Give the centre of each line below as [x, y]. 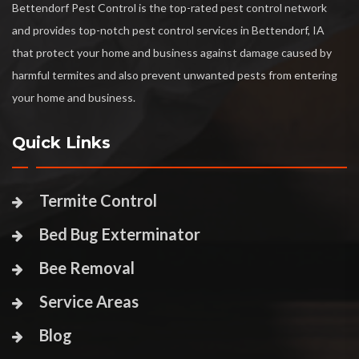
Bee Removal [87, 268]
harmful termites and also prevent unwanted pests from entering [175, 75]
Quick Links [61, 143]
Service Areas [89, 302]
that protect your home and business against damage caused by [172, 53]
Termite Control [98, 201]
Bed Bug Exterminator [120, 234]
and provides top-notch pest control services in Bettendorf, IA [168, 30]
